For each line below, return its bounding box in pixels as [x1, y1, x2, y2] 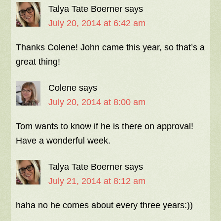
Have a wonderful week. [16, 136, 111, 146]
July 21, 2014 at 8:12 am [48, 176, 146, 186]
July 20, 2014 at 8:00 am [48, 97, 146, 108]
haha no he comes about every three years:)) [16, 200, 193, 211]
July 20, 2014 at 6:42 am [48, 18, 146, 29]
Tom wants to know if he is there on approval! [16, 121, 194, 132]
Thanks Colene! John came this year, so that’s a [16, 42, 205, 53]
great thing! [16, 57, 61, 67]
